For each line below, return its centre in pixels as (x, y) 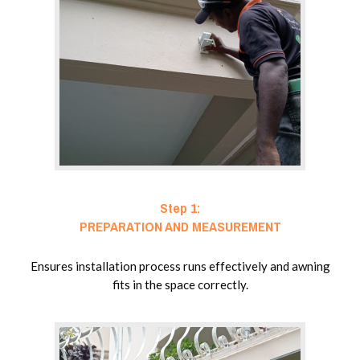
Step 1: (180, 208)
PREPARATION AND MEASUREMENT (180, 227)
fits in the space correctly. (180, 285)
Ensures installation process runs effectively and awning (180, 266)
